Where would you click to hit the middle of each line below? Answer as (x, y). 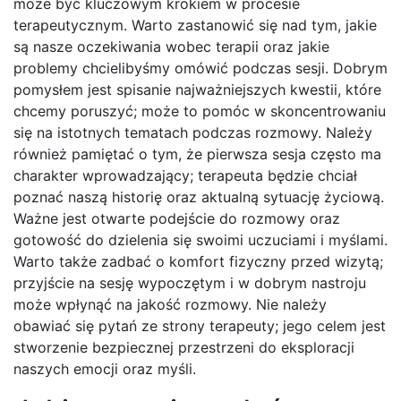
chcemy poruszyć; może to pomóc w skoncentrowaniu (200, 111)
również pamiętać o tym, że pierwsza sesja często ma (197, 154)
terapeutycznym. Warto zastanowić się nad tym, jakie (195, 26)
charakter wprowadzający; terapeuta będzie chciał (185, 176)
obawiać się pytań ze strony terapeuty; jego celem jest (200, 326)
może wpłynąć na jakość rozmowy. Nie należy (170, 305)
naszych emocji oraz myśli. (105, 369)
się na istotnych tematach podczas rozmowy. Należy (193, 133)
